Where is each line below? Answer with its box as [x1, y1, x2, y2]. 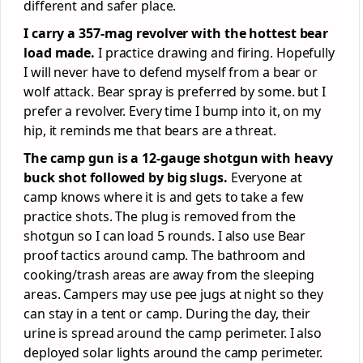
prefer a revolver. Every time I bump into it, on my [23, 102, 321, 121]
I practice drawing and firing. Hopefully [95, 44, 335, 62]
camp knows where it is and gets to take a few [23, 188, 304, 207]
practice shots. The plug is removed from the [23, 207, 296, 226]
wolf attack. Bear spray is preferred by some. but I [23, 83, 326, 101]
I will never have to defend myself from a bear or [23, 63, 318, 82]
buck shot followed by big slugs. [23, 169, 228, 187]
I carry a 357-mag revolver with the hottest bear [23, 24, 329, 43]
